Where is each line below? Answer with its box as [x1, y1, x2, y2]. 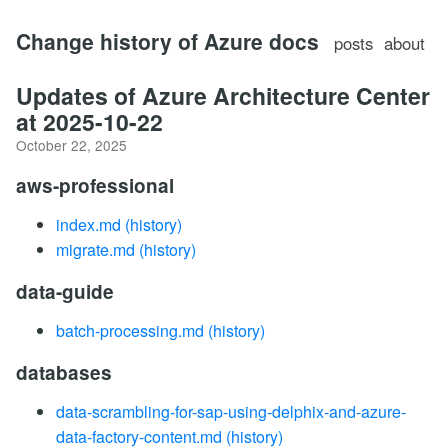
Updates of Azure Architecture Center [16, 79, 430, 112]
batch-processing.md [56, 319, 204, 342]
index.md [56, 213, 121, 236]
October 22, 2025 [16, 135, 127, 155]
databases [16, 359, 112, 386]
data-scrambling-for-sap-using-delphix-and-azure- [56, 400, 406, 423]
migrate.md [56, 238, 135, 261]
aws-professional [16, 172, 174, 199]
